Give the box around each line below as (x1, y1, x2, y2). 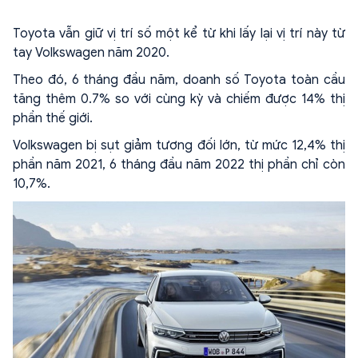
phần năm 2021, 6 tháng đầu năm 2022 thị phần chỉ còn (13, 157, 345, 173)
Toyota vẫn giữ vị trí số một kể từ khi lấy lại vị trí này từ (13, 26, 345, 42)
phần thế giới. (13, 110, 93, 126)
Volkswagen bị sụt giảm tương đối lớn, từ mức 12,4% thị (13, 137, 345, 153)
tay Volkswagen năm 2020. (13, 45, 169, 61)
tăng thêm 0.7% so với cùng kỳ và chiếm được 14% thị (13, 91, 345, 107)
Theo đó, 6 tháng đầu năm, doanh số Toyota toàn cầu (13, 72, 345, 88)
